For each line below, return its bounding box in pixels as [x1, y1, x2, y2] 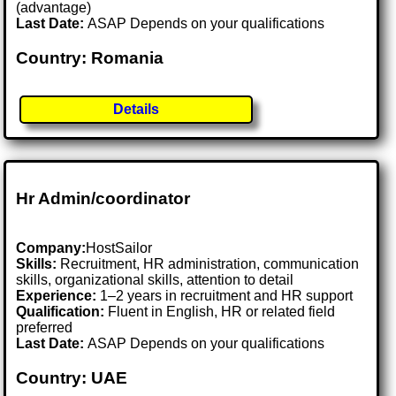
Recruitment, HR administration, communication [57, 256, 360, 272]
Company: [16, 240, 87, 256]
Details [113, 102, 160, 118]
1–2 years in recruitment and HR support [96, 288, 354, 304]
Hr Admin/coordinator [16, 188, 191, 208]
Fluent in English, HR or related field [104, 304, 336, 320]
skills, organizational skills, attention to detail [16, 272, 294, 288]
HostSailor [86, 240, 153, 256]
